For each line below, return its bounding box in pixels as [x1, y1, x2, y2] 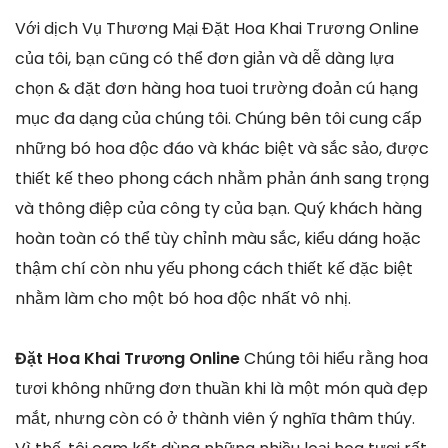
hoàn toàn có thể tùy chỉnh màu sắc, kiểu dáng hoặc [15, 226, 421, 250]
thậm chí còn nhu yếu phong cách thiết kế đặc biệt [15, 256, 413, 280]
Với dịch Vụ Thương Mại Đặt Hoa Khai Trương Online [15, 16, 419, 40]
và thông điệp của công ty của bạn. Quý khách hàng [15, 196, 422, 220]
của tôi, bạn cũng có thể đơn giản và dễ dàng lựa [15, 46, 394, 70]
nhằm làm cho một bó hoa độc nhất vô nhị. [15, 286, 351, 310]
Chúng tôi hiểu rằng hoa [244, 346, 428, 370]
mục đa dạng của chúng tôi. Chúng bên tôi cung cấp [15, 106, 422, 130]
